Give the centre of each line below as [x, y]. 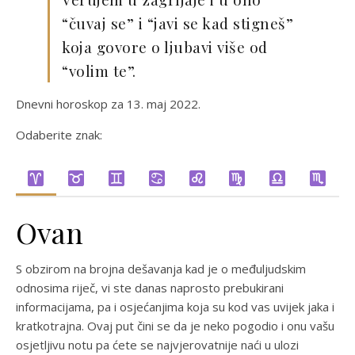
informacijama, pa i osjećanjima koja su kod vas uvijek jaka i [175, 307]
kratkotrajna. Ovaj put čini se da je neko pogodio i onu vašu [175, 326]
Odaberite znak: [59, 135]
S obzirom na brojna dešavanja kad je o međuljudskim [161, 269]
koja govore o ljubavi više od [165, 47]
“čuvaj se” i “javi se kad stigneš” [177, 23]
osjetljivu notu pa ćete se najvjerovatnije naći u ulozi [157, 345]
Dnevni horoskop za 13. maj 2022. [108, 104]
